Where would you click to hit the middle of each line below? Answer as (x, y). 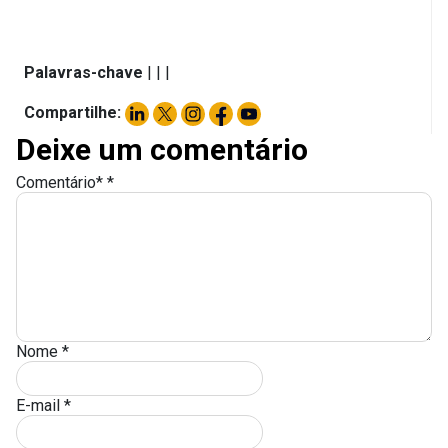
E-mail (40, 405)
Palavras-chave (85, 73)
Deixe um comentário (162, 149)
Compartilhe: (72, 113)
